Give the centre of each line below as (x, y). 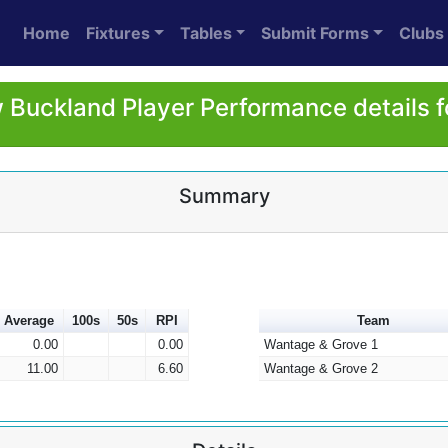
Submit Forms (315, 33)
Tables (205, 33)
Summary (224, 196)
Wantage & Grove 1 (320, 344)
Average (28, 320)
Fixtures (118, 33)
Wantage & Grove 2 (320, 368)
